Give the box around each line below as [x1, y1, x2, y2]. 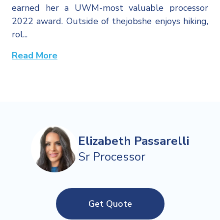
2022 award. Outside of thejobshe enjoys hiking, [12, 15, 208, 27]
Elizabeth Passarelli [78, 133, 189, 149]
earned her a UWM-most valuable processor [12, 2, 208, 14]
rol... [12, 28, 27, 41]
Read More [12, 50, 57, 62]
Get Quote [88, 198, 132, 210]
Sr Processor [78, 149, 145, 165]
